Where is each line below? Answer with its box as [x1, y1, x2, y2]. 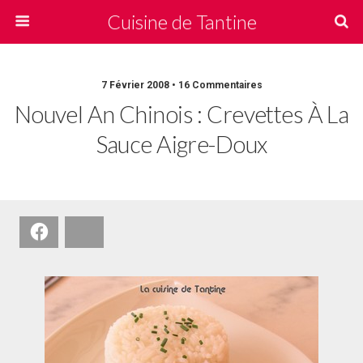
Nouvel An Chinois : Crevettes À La [14, 100, 349, 128]
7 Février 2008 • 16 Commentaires [100, 79, 263, 91]
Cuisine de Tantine [106, 10, 257, 33]
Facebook [50, 224, 100, 238]
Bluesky [96, 224, 135, 238]
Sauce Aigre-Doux [96, 130, 267, 158]
